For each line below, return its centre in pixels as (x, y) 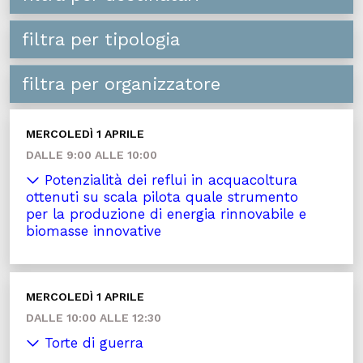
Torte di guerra (92, 343)
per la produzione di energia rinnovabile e (166, 214)
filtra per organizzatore (121, 84)
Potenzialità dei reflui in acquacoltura (169, 180)
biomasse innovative (94, 231)
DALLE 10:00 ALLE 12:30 (94, 318)
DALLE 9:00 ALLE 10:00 (92, 155)
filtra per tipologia (101, 39)
